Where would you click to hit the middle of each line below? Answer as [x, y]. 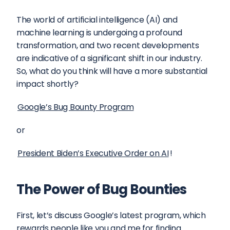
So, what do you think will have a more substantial [112, 71]
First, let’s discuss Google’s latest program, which [111, 215]
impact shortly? [47, 84]
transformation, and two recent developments [108, 45]
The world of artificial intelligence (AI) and [97, 20]
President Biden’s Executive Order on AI [93, 153]
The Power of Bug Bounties [101, 189]
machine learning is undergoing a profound [99, 33]
